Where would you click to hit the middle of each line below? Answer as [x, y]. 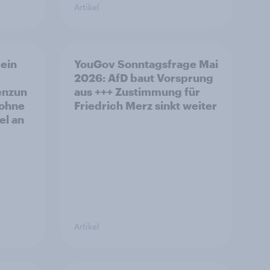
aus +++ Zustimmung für [137, 92]
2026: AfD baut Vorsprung [144, 78]
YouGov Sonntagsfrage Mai [146, 64]
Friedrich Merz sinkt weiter [146, 105]
